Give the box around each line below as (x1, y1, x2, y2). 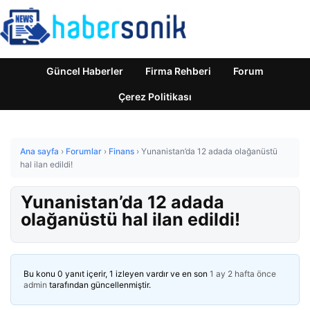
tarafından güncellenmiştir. (47, 280, 151, 290)
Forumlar (66, 146, 102, 156)
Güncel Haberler (46, 65, 123, 77)
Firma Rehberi (145, 65, 211, 77)
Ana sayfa (20, 146, 59, 156)
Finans (109, 146, 134, 156)
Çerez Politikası (118, 91, 192, 102)
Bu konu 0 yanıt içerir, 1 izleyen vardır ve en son (24, 268, 210, 279)
